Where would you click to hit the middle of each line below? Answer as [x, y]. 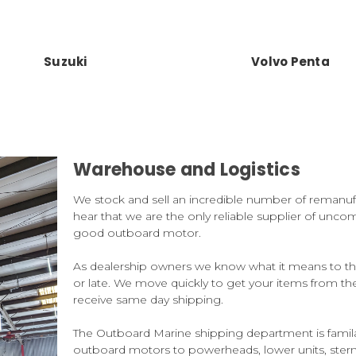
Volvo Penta [290, 61]
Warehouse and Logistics [187, 170]
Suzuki [66, 61]
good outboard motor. [137, 233]
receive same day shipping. [148, 300]
